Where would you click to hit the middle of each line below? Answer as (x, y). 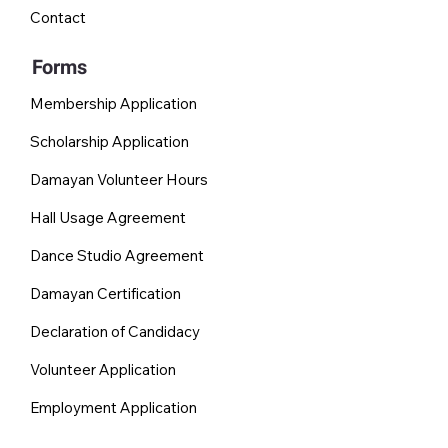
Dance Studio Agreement (116, 256)
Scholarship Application (109, 142)
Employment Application (113, 408)
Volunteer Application (102, 370)
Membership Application (113, 104)
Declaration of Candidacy (114, 332)
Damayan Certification (105, 294)
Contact (57, 18)
